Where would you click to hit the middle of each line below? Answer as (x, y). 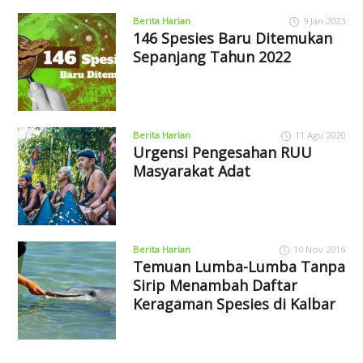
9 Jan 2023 (324, 20)
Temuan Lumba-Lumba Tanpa (239, 266)
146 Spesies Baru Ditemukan (232, 38)
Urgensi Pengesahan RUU (222, 152)
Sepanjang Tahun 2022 (211, 56)
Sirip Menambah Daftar (215, 285)
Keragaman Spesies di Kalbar (234, 303)
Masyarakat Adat (191, 171)
